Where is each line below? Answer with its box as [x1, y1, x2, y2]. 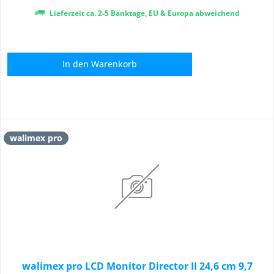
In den [62, 58, 89, 70]
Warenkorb [91, 58, 138, 70]
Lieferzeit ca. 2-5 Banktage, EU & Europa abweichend [47, 8, 240, 19]
